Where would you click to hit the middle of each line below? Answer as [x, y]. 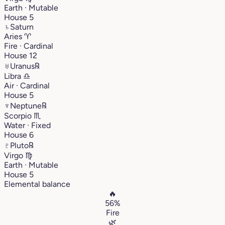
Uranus [22, 66]
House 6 [19, 135]
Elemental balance [37, 184]
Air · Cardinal [27, 85]
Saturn [22, 27]
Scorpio [19, 116]
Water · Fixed [27, 125]
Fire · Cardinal [29, 46]
